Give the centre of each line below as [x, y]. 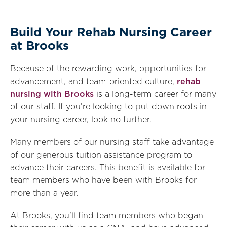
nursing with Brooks [52, 94]
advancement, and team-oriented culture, [93, 82]
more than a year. [44, 193]
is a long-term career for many [155, 94]
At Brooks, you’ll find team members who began [107, 216]
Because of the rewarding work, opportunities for [108, 69]
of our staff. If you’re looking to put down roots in [108, 107]
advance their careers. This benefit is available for [108, 168]
